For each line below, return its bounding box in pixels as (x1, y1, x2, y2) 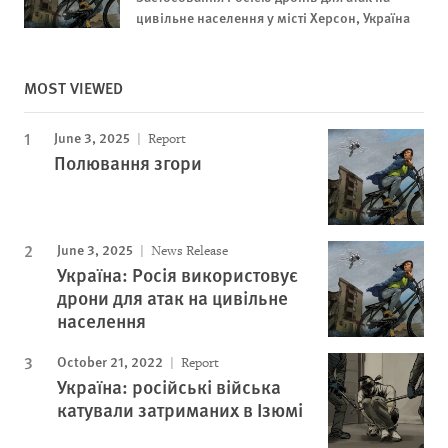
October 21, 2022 (57, 351, 163, 371)
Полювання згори (54, 149, 202, 176)
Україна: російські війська (57, 373, 281, 400)
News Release (148, 242, 228, 259)
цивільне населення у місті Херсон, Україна (136, 7, 410, 27)
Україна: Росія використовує (57, 261, 298, 288)
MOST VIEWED (24, 76, 123, 99)
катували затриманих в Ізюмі (57, 396, 303, 423)
